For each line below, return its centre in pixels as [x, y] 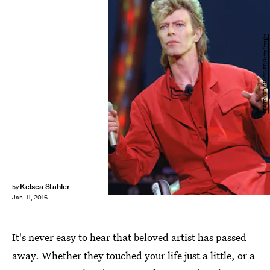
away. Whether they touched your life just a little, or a [133, 255]
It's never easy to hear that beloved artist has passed [129, 237]
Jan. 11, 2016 [30, 198]
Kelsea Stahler [45, 187]
